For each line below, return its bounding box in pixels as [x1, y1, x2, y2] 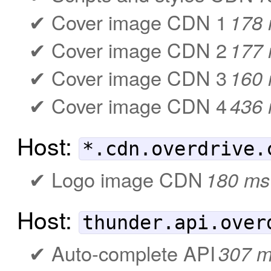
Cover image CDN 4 [51, 91, 227, 119]
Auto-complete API [51, 238, 215, 267]
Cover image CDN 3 [51, 63, 227, 91]
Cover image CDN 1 [51, 7, 227, 36]
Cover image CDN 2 [51, 35, 227, 64]
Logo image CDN [51, 165, 203, 193]
